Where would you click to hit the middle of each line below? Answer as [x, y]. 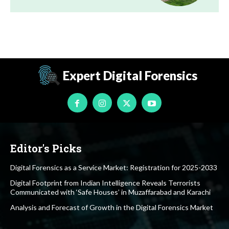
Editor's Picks [46, 148]
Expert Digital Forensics [130, 76]
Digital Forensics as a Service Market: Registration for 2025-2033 [114, 168]
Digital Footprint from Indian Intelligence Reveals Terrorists [105, 183]
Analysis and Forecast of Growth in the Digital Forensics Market [112, 208]
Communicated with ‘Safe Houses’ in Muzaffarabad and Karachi [110, 192]
